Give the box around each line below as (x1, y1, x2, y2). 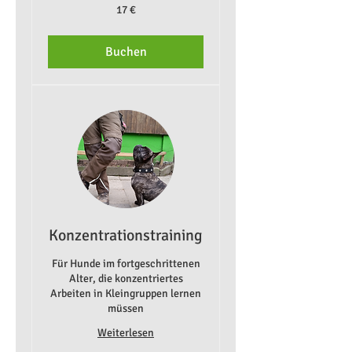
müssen (108, 302, 144, 316)
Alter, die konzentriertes (68, 272, 183, 286)
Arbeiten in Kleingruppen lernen (50, 287, 201, 301)
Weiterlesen (97, 326, 154, 340)
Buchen (104, 44, 147, 60)
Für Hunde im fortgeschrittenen (51, 257, 200, 271)
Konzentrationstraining (49, 225, 203, 246)
